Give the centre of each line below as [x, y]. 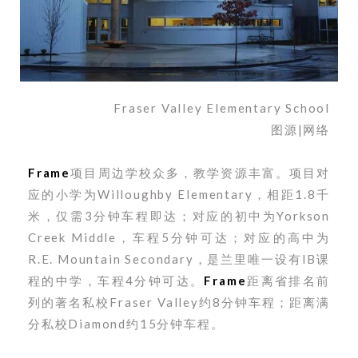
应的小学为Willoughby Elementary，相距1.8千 [179, 194]
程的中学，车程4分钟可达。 [116, 280]
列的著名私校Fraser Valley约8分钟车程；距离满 [179, 302]
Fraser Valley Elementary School [222, 107]
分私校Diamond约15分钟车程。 [126, 323]
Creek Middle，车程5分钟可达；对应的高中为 [179, 237]
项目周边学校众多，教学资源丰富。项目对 [200, 172]
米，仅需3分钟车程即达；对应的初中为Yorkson [179, 215]
